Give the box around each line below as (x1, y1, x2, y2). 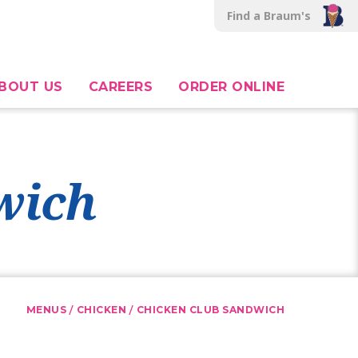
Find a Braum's (227, 8, 312, 23)
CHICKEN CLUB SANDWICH (136, 304, 284, 316)
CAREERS (88, 79, 153, 94)
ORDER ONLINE (178, 79, 284, 94)
